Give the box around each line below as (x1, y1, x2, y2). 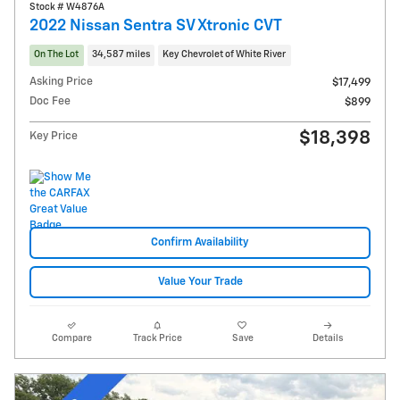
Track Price (132, 334, 182, 344)
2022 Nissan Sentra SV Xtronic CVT (29, 18, 282, 35)
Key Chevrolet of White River (162, 50, 287, 60)
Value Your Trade (157, 276, 243, 288)
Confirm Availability (151, 237, 249, 249)
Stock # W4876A (29, 3, 104, 12)
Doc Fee (29, 95, 71, 107)
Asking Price (29, 75, 93, 87)
